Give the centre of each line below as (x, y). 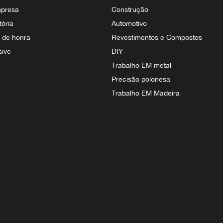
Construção (130, 9)
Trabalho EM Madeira (146, 93)
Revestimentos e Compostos (157, 37)
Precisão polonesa (141, 79)
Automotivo (129, 23)
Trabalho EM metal (141, 65)
